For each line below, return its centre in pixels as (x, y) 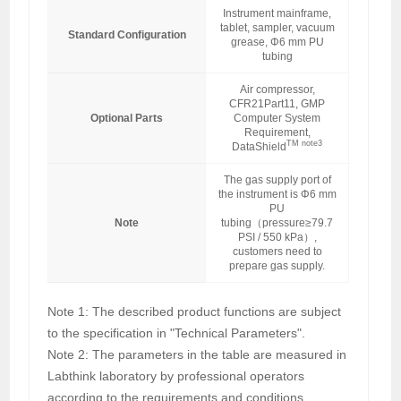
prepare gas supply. (277, 265)
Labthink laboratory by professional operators (176, 375)
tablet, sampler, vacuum (277, 27)
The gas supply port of (277, 179)
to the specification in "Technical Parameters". (177, 333)
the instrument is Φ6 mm (277, 194)
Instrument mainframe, (277, 13)
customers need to (277, 251)
